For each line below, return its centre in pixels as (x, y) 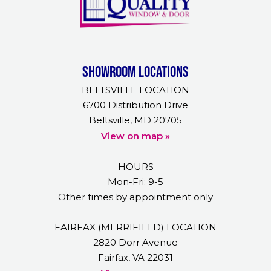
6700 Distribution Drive (135, 105)
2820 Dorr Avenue (135, 243)
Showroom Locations (135, 71)
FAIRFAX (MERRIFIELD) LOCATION (135, 227)
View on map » (135, 136)
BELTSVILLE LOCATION (135, 90)
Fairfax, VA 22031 (135, 258)
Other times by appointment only (135, 197)
